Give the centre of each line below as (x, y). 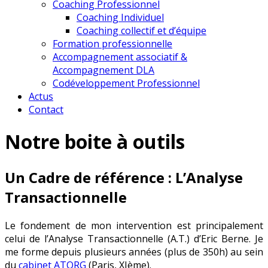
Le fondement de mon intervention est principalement (134, 225)
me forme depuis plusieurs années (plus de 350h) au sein (134, 252)
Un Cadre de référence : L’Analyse (124, 177)
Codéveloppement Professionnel (126, 83)
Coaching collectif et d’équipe (141, 31)
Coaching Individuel (120, 17)
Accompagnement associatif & (120, 57)
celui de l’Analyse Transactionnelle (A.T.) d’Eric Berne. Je (134, 238)
